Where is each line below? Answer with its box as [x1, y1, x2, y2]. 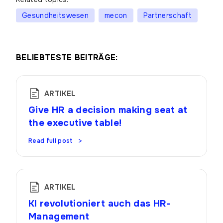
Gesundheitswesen [22, 10, 89, 20]
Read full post [28, 137, 73, 145]
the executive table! [28, 117, 122, 129]
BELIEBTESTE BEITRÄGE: [16, 52, 118, 63]
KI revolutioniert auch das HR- [28, 198, 171, 210]
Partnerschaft [143, 10, 192, 20]
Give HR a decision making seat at [28, 104, 188, 116]
